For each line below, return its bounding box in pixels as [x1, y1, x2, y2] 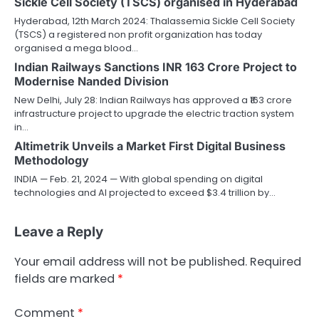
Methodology [14, 152, 89, 167]
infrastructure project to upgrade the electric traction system [14, 106, 294, 120]
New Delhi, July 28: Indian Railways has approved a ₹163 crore [14, 93, 292, 107]
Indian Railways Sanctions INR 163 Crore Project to [14, 59, 297, 74]
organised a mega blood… [14, 41, 138, 55]
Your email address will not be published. [14, 253, 247, 270]
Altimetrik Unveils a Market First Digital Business [14, 138, 286, 153]
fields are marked [14, 270, 117, 287]
